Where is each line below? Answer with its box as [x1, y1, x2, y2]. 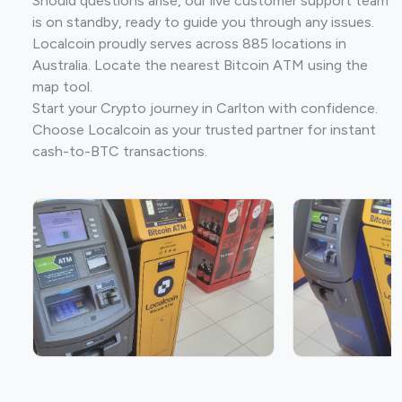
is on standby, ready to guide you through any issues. [32, 13, 374, 31]
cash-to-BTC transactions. [32, 143, 207, 160]
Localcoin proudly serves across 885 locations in [32, 35, 346, 52]
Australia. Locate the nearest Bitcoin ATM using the [32, 57, 368, 74]
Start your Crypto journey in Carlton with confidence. [32, 100, 378, 117]
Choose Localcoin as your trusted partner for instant [32, 121, 376, 138]
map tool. [32, 78, 92, 95]
